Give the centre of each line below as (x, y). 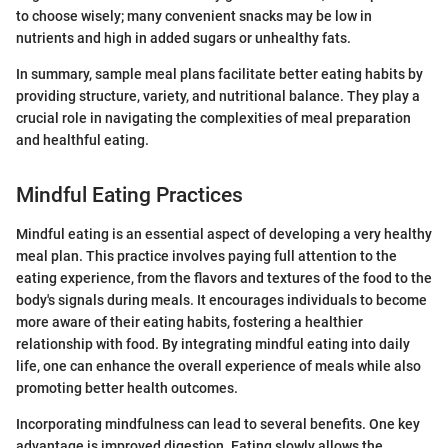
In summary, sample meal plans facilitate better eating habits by (219, 74)
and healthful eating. (82, 140)
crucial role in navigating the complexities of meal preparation (213, 118)
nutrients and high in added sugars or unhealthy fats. (183, 38)
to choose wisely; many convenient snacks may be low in (194, 16)
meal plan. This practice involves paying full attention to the (206, 255)
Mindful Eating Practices (129, 195)
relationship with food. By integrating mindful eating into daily (213, 343)
